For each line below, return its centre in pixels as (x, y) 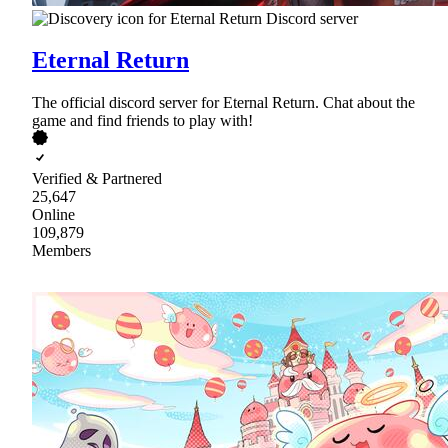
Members (61, 251)
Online (53, 215)
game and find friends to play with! (142, 121)
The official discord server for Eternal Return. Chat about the (223, 103)
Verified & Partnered (97, 179)
